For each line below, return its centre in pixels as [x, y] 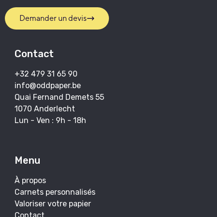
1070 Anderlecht [45, 108]
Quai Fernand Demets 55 [59, 97]
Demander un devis [53, 18]
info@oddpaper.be [48, 85]
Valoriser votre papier [53, 203]
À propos [30, 180]
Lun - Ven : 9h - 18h [50, 120]
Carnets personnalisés [55, 192]
